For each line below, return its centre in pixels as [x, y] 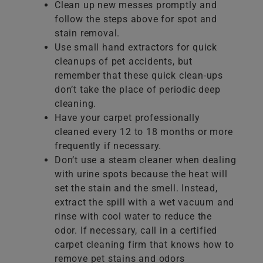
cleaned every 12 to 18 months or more [144, 132]
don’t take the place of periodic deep [138, 90]
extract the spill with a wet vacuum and [145, 203]
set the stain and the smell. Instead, [136, 188]
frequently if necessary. [108, 146]
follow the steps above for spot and [136, 19]
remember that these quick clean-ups [139, 76]
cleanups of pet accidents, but [124, 62]
